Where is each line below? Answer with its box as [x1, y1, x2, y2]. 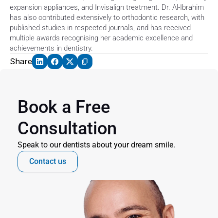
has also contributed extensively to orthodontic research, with [10, 13, 204, 22]
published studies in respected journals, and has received [10, 23, 191, 32]
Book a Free [18, 97, 110, 117]
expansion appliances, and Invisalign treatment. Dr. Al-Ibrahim [10, 3, 204, 12]
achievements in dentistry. [10, 44, 93, 53]
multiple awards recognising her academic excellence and [10, 34, 193, 42]
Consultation [18, 118, 117, 139]
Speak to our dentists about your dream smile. [18, 140, 175, 149]
